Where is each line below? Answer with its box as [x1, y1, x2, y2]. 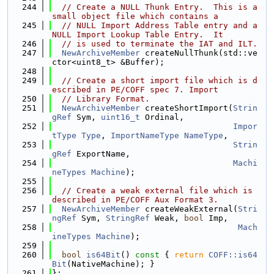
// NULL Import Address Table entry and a [62, 21, 257, 30]
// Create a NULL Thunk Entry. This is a [62, 2, 257, 12]
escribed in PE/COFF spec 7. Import [52, 85, 218, 94]
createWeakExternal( [140, 204, 238, 213]
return [174, 250, 204, 259]
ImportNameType [111, 131, 179, 140]
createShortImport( [140, 103, 233, 113]
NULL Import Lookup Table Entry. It [52, 30, 223, 39]
